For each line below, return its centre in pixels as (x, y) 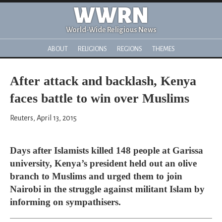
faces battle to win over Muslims (100, 98)
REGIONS (129, 49)
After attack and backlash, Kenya (103, 81)
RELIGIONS (92, 49)
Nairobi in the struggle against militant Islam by (107, 189)
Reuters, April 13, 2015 (43, 118)
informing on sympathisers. (65, 202)
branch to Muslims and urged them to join (96, 176)
